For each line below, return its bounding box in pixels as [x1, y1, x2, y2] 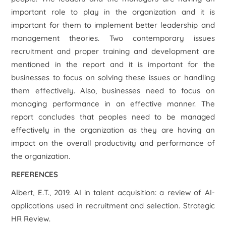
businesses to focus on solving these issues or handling [11, 73, 215, 82]
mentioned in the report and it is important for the [11, 60, 215, 69]
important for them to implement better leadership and [11, 20, 215, 30]
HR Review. [11, 214, 51, 223]
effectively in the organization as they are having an [11, 125, 215, 135]
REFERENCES [11, 169, 59, 179]
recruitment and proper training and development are [11, 46, 215, 56]
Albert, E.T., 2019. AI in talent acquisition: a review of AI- [11, 188, 215, 197]
